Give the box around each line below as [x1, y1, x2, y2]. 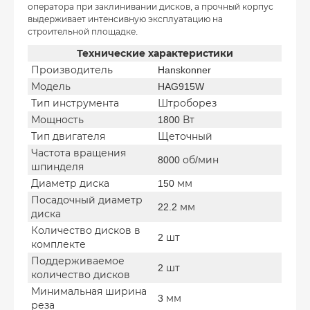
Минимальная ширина [31, 285, 147, 297]
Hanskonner [158, 64, 211, 75]
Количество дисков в [31, 224, 140, 236]
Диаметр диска [31, 177, 109, 189]
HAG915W [158, 80, 204, 92]
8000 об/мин [158, 154, 219, 165]
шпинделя [31, 161, 84, 172]
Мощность [31, 113, 84, 125]
